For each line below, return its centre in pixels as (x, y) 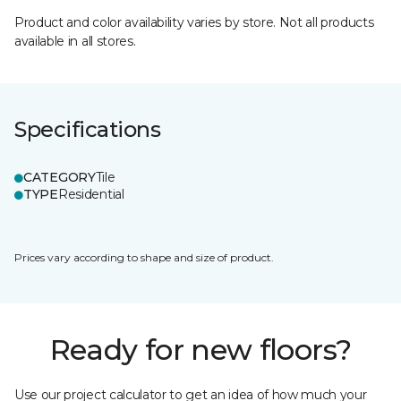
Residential (91, 194)
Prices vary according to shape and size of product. (144, 257)
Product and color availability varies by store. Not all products (194, 22)
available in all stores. (75, 41)
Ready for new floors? (200, 350)
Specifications (88, 129)
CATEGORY (60, 177)
